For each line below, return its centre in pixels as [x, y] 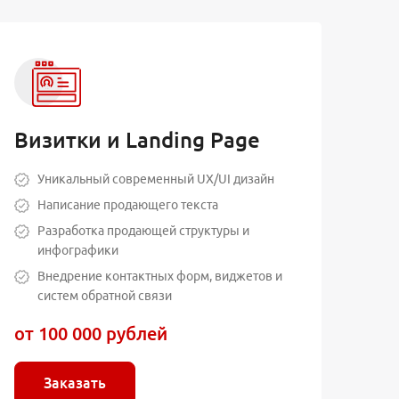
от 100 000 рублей [91, 333]
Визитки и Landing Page [138, 140]
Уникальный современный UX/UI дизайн [155, 179]
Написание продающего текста [127, 204]
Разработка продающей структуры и [143, 230]
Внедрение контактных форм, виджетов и [159, 276]
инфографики [77, 250]
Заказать [75, 383]
